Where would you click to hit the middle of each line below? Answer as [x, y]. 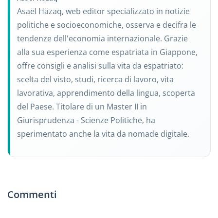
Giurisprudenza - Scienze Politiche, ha [86, 120]
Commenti [32, 195]
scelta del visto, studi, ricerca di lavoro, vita [96, 80]
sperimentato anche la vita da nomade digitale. [103, 134]
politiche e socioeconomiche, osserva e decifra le [107, 25]
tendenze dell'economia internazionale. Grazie [103, 39]
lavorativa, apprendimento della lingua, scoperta [106, 93]
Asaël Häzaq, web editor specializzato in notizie [104, 11]
